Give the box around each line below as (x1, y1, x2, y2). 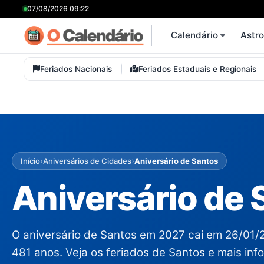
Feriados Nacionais (40, 64, 113, 74)
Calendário (170, 29, 218, 41)
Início (21, 156, 40, 166)
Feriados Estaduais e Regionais (138, 64, 257, 74)
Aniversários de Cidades (43, 156, 131, 166)
